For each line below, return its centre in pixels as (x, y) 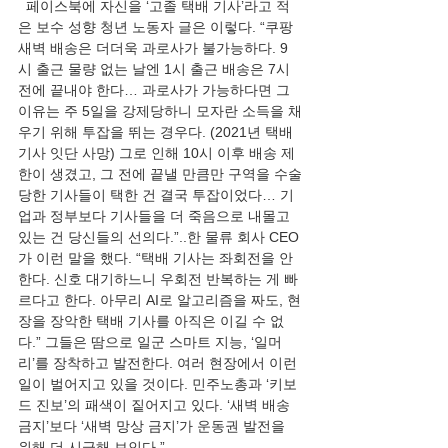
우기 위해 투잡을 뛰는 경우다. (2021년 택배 (157, 132)
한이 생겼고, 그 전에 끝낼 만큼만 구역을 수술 (160, 174)
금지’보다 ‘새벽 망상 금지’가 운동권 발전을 (153, 426)
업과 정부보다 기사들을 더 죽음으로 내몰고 (156, 216)
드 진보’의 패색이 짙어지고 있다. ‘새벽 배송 (156, 405)
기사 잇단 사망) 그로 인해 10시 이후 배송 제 (156, 153)
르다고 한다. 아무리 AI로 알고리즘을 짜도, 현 (159, 300)
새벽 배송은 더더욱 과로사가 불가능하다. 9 (153, 48)
